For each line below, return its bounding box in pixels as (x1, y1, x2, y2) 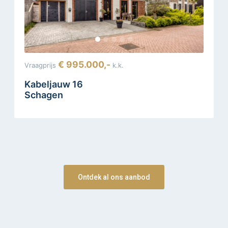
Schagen (24, 89, 63, 100)
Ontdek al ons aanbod (78, 173, 150, 181)
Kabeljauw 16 (24, 78, 83, 90)
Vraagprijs (24, 61, 56, 69)
